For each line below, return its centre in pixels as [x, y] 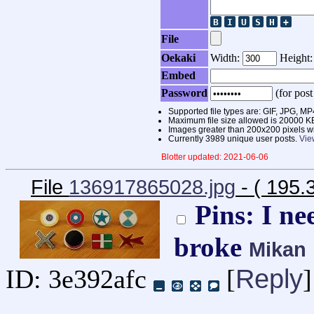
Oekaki [178, 58]
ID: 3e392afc [76, 279]
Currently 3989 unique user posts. [234, 139]
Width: [226, 58]
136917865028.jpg [152, 187]
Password [184, 93]
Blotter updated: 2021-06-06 [215, 157]
